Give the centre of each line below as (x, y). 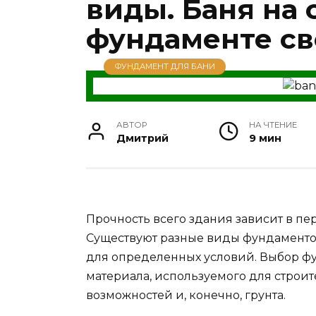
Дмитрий (143, 139)
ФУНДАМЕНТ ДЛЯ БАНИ (165, 67)
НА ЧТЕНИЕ (273, 125)
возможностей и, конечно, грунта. (186, 296)
